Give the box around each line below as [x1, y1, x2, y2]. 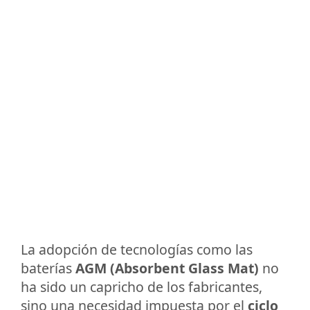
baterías [21, 258, 75, 277]
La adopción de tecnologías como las [21, 239, 253, 259]
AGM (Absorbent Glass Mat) [75, 258, 259, 277]
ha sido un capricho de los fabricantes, [21, 277, 262, 296]
